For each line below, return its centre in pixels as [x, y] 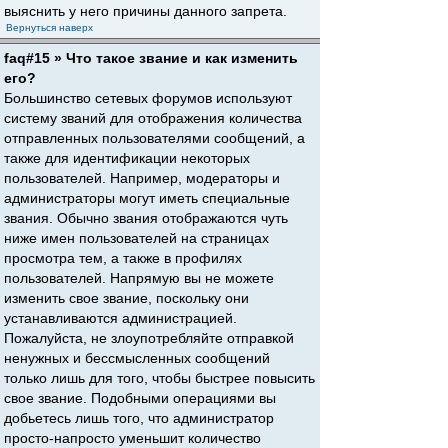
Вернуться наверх [49, 27]
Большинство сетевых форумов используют [148, 98]
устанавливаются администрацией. [120, 318]
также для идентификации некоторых [127, 158]
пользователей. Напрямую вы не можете [139, 278]
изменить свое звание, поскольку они [126, 298]
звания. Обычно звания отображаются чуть [146, 218]
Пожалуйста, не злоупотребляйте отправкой [149, 338]
